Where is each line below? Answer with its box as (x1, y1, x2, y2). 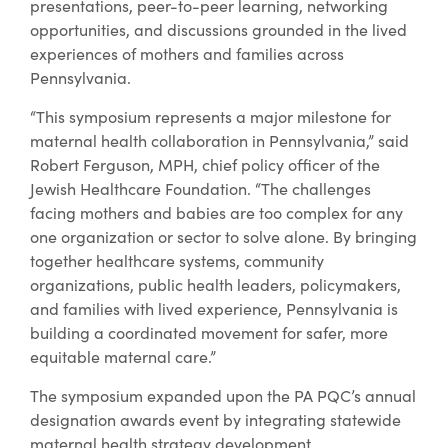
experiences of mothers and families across (30, 42, 344, 64)
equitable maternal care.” (30, 345, 216, 367)
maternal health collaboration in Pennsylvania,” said (30, 129, 409, 151)
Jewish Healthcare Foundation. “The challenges (30, 177, 371, 199)
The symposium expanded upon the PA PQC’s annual (30, 384, 416, 406)
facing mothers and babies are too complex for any (30, 201, 403, 223)
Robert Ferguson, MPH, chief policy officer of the (30, 153, 380, 175)
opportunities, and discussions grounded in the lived (30, 18, 407, 40)
